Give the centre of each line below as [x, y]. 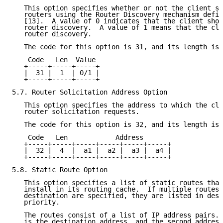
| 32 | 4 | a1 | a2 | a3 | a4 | [92, 151]
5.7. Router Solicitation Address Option [90, 92]
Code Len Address [78, 138]
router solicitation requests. [76, 112]
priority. [36, 202]
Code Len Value [54, 60]
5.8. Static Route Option [60, 170]
